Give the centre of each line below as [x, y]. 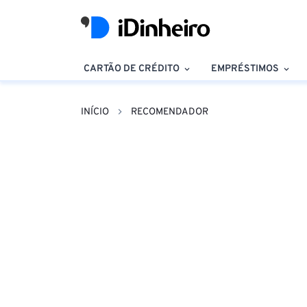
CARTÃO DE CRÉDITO [132, 69]
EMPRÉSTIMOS [245, 69]
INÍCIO [95, 112]
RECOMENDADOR [170, 112]
